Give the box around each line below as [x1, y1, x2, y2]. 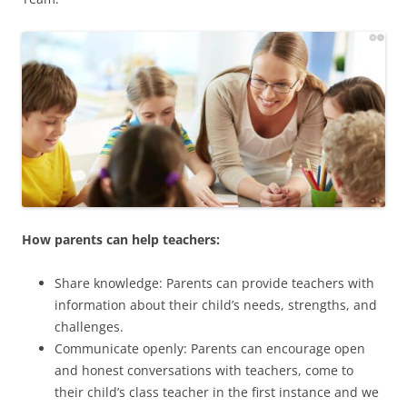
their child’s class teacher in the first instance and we [55, 383, 379, 402]
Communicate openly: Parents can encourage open [55, 340, 365, 358]
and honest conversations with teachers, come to [55, 362, 353, 380]
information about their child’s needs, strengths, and [55, 296, 377, 314]
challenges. [55, 318, 124, 336]
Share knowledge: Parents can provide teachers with [55, 274, 374, 293]
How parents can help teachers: [22, 231, 220, 249]
